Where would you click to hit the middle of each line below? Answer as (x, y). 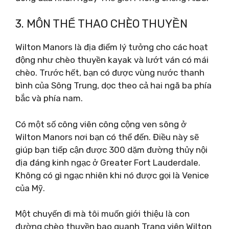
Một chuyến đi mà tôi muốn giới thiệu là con (102, 214)
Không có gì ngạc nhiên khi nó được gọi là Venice (112, 175)
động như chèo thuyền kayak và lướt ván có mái (112, 60)
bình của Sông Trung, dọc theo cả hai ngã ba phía (113, 85)
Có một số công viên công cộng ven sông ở (101, 124)
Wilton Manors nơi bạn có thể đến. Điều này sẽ (107, 137)
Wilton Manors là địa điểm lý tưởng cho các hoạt (112, 47)
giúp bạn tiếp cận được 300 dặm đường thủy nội (111, 150)
